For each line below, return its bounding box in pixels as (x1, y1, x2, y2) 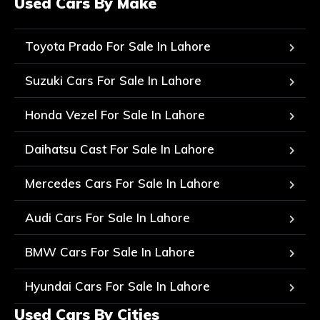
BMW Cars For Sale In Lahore (25, 244, 195, 260)
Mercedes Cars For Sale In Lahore (25, 176, 220, 191)
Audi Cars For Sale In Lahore (25, 210, 190, 226)
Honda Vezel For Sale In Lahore (25, 107, 205, 123)
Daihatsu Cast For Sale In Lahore (25, 141, 214, 157)
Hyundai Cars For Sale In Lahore (25, 279, 210, 294)
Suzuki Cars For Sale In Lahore (25, 73, 201, 89)
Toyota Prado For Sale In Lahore (25, 39, 211, 54)
